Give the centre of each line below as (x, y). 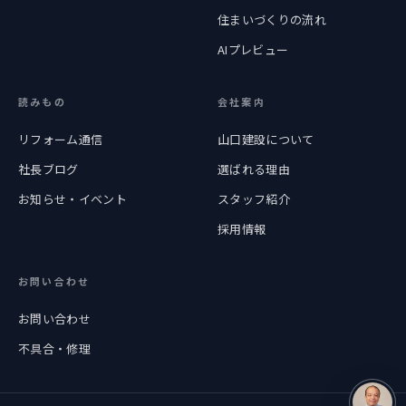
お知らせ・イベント (73, 199)
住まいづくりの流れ (272, 20)
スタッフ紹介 (254, 199)
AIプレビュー (253, 50)
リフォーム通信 (61, 140)
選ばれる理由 (254, 169)
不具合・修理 (55, 349)
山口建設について (266, 140)
